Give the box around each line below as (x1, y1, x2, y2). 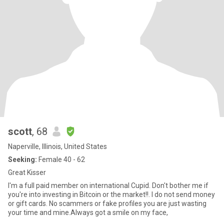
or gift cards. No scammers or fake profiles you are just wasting (8, 199, 206, 207)
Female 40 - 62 (37, 155, 85, 163)
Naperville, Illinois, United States (8, 142, 107, 150)
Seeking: (8, 155, 37, 163)
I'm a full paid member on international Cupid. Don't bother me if (8, 181, 208, 189)
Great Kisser (8, 168, 46, 176)
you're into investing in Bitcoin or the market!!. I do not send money (8, 190, 215, 198)
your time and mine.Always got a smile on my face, (8, 208, 168, 216)
